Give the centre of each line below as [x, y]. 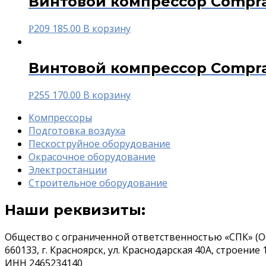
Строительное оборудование [98, 183]
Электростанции [68, 170]
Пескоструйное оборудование [99, 144]
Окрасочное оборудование [92, 157]
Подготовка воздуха [77, 131]
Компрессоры [60, 118]
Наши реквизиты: [75, 210]
